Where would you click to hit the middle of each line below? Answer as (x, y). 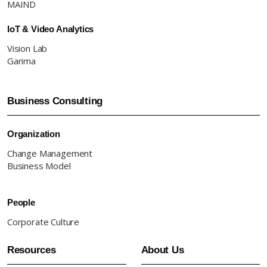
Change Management (50, 153)
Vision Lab (27, 49)
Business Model (39, 166)
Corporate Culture (44, 222)
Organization (34, 134)
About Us (162, 250)
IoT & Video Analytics (51, 29)
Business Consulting (55, 101)
